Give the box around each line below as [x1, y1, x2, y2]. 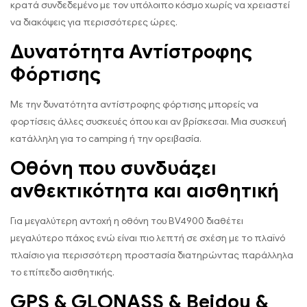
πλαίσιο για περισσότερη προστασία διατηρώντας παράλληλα [10, 249, 293, 261]
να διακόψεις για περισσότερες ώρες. [10, 16, 177, 28]
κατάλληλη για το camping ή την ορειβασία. [10, 132, 201, 145]
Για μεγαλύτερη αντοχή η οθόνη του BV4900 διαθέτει [10, 214, 243, 227]
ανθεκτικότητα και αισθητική [10, 178, 279, 203]
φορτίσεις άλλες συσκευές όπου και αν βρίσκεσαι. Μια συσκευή [10, 115, 286, 127]
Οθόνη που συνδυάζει [10, 156, 217, 180]
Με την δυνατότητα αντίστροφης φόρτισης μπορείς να [10, 98, 258, 110]
